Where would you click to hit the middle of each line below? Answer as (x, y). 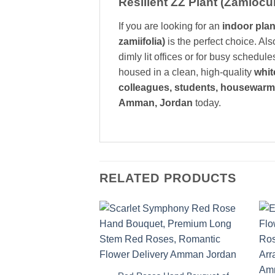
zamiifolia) (142, 42)
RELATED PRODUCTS (168, 178)
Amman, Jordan (156, 103)
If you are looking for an (170, 26)
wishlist (226, 243)
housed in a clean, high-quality (186, 72)
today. (207, 103)
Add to (225, 235)
